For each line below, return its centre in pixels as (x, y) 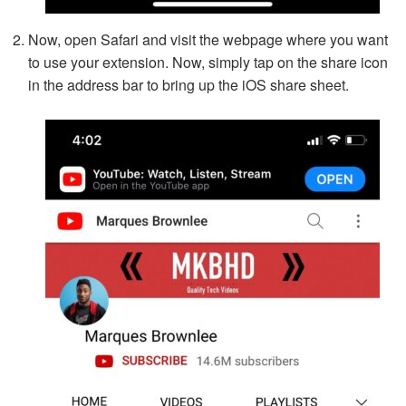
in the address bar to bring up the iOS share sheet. (188, 85)
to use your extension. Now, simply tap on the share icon (208, 63)
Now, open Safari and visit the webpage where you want (208, 40)
